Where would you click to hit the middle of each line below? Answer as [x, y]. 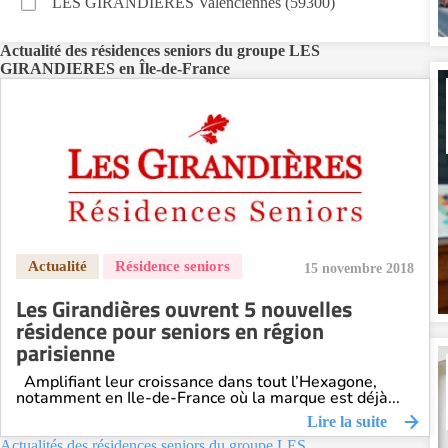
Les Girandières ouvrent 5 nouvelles [184, 309]
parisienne [65, 353]
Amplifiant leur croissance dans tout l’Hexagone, [196, 382]
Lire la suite [347, 421]
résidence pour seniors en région [170, 331]
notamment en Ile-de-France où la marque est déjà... [208, 398]
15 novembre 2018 [359, 268]
